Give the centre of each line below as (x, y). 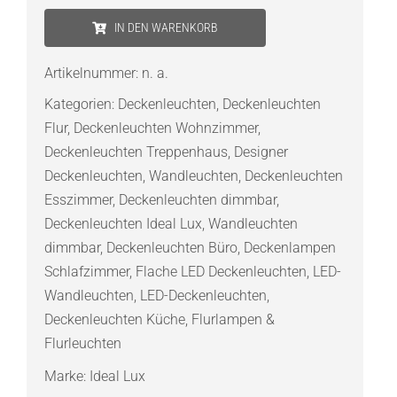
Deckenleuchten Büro (171, 248)
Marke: (66, 377)
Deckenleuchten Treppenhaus (136, 152)
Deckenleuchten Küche (114, 320)
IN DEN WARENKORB (167, 28)
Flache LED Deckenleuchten (221, 272)
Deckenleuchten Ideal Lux (123, 224)
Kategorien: (81, 105)
